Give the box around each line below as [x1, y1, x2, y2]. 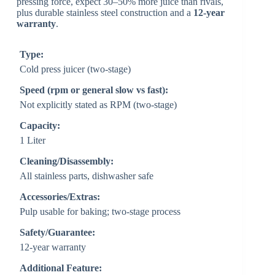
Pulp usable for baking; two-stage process [20, 206, 181, 217]
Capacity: [20, 120, 61, 131]
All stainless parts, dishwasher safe [20, 170, 154, 181]
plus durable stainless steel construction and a [17, 7, 194, 18]
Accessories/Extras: [20, 191, 101, 202]
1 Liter [20, 134, 46, 145]
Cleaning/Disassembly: [20, 155, 114, 166]
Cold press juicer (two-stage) [20, 63, 131, 74]
